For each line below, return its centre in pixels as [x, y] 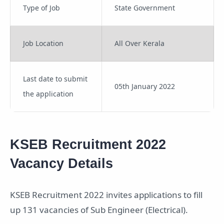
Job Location [43, 43]
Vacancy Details [61, 163]
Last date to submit [55, 78]
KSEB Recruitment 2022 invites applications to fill [106, 195]
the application [48, 93]
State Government [145, 7]
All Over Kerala [139, 43]
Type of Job [41, 7]
